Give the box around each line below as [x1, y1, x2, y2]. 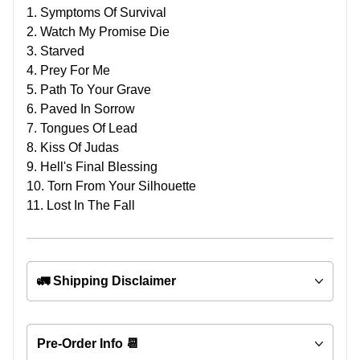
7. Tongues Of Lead [27, 121, 137, 135]
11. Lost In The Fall [27, 198, 135, 212]
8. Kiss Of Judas [27, 141, 119, 154]
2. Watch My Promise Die [27, 25, 170, 39]
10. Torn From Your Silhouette [27, 179, 196, 193]
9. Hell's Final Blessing [27, 160, 157, 174]
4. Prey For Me [27, 63, 110, 77]
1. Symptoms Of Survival [27, 6, 166, 19]
